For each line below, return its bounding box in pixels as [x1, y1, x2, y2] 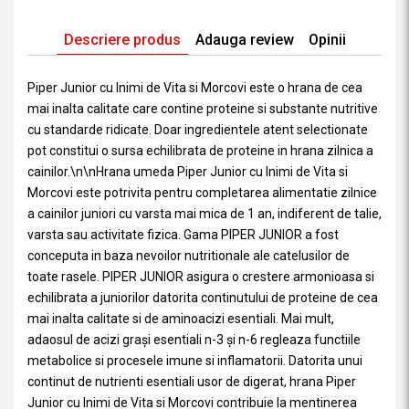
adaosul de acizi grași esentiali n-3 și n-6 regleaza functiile [27, 332, 361, 347]
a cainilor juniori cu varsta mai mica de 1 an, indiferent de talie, [27, 206, 382, 221]
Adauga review [194, 31, 294, 48]
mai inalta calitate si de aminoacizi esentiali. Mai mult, [27, 311, 334, 326]
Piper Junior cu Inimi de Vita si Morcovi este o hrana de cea [27, 80, 362, 95]
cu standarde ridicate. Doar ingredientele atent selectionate [27, 122, 368, 137]
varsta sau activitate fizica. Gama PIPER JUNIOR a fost [27, 227, 339, 242]
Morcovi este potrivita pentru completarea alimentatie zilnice [27, 185, 377, 200]
